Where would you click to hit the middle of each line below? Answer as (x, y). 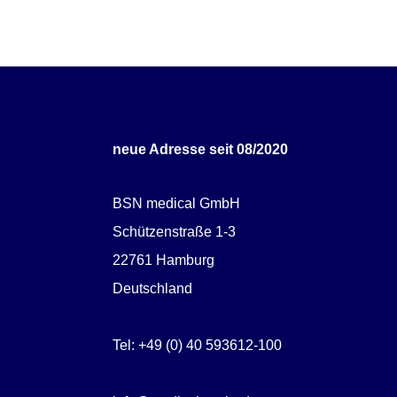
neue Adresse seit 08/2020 (200, 150)
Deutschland (152, 289)
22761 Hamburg (163, 261)
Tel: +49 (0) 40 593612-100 (197, 346)
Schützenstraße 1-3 (174, 232)
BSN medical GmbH (176, 204)
